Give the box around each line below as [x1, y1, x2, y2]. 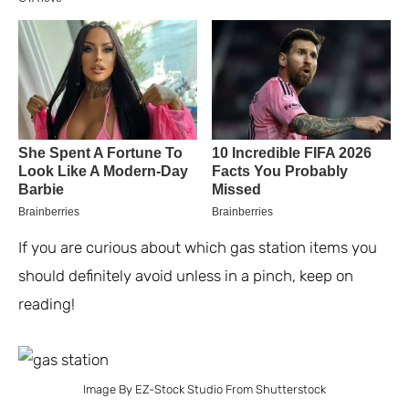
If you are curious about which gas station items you [18, 237, 377, 257]
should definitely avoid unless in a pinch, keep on [18, 266, 353, 285]
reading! [18, 294, 75, 313]
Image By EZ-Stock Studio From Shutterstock [83, 383, 326, 397]
